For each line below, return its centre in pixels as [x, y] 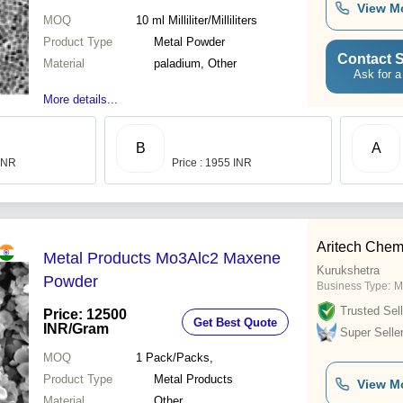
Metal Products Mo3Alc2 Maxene [162, 259]
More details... [81, 100]
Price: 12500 [85, 315]
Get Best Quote [235, 322]
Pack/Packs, [179, 358]
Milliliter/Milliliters [212, 21]
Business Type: [354, 287]
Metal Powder [189, 42]
